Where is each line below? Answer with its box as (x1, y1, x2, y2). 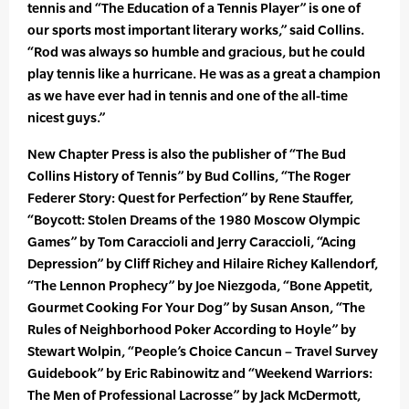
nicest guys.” (27, 110, 105, 126)
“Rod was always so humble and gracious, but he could (27, 44, 365, 60)
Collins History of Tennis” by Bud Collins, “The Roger (27, 168, 351, 184)
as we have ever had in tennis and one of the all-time (27, 88, 348, 104)
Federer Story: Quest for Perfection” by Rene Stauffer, (27, 190, 353, 206)
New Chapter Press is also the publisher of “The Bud (27, 146, 346, 163)
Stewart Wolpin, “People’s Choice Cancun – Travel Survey (27, 343, 378, 360)
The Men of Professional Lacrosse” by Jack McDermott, (27, 387, 361, 404)
